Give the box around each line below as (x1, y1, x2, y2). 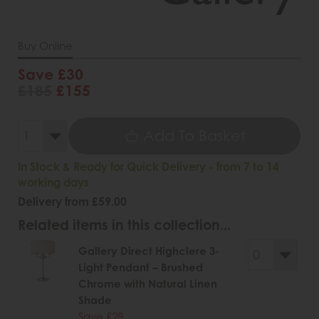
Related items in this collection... (18, 216, 231, 234)
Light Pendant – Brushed (78, 261, 203, 275)
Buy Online (18, 38, 73, 52)
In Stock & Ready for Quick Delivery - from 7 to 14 (18, 159, 279, 174)
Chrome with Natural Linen (78, 277, 217, 291)
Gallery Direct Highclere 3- (78, 244, 219, 258)
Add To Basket (142, 126, 246, 145)
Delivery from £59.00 (18, 194, 127, 209)
